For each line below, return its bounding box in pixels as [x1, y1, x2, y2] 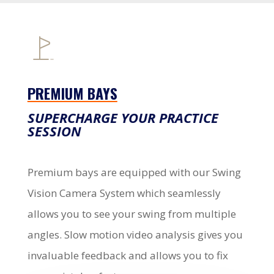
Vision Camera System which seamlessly [27, 185, 221, 200]
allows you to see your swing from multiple [27, 206, 236, 221]
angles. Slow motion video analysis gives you [27, 227, 243, 242]
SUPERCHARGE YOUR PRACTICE [27, 108, 218, 127]
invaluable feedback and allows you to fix [27, 248, 228, 262]
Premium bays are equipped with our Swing [27, 165, 241, 179]
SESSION [27, 121, 81, 140]
